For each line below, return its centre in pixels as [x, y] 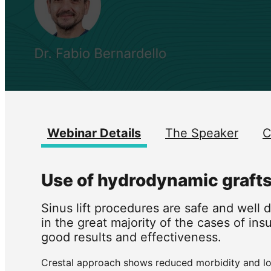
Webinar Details [94, 133]
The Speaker [202, 133]
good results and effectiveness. [131, 237]
